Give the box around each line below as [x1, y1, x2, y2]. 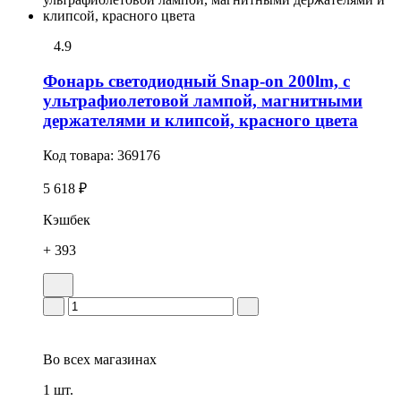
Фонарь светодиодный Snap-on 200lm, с [43, 71, 350, 90]
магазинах [90, 351, 157, 367]
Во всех [43, 351, 90, 367]
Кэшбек [43, 211, 90, 227]
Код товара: [43, 147, 117, 163]
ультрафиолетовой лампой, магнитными [43, 90, 363, 110]
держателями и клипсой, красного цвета [43, 110, 358, 130]
